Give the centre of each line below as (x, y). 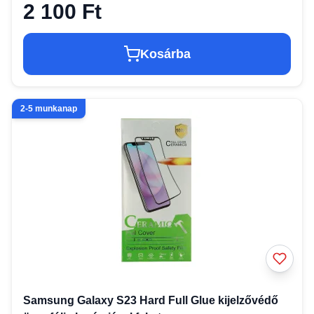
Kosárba (165, 54)
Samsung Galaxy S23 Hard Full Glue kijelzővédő (151, 301)
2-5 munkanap (49, 109)
